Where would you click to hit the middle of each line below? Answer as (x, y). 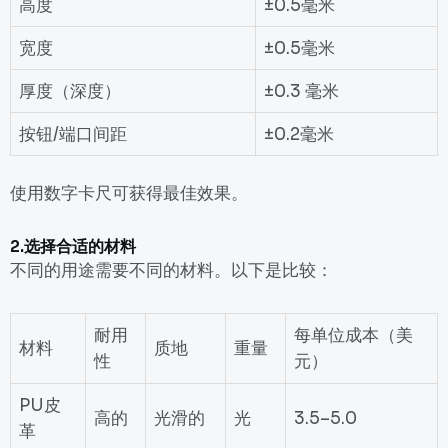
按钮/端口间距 (73, 135)
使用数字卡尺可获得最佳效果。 (129, 194)
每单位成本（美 (353, 336)
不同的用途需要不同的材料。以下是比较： (171, 271)
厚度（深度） (70, 92)
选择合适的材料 (80, 247)
